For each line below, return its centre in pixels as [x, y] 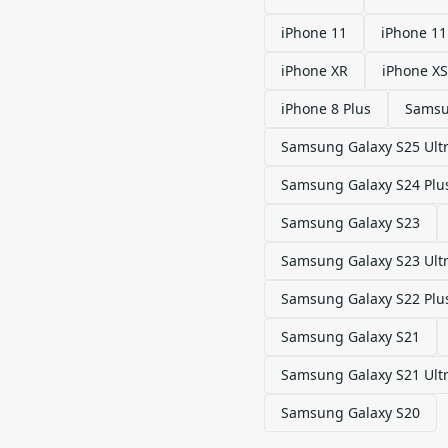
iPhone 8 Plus [326, 108]
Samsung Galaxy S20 [350, 412]
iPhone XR [314, 70]
